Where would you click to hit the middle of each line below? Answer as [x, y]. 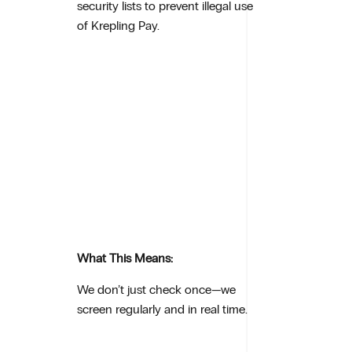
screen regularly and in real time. [163, 309]
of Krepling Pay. [119, 26]
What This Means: [125, 258]
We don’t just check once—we [157, 289]
